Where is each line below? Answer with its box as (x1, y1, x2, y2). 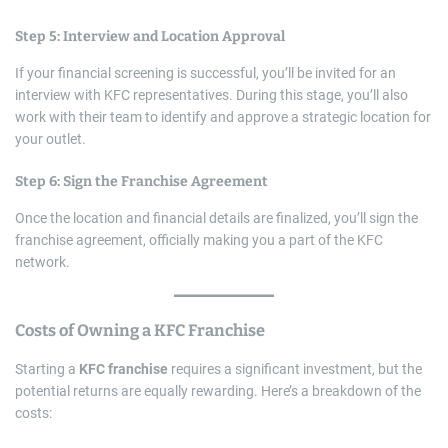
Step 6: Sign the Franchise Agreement (15, 173, 268, 191)
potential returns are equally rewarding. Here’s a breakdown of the (15, 383, 421, 400)
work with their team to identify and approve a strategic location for (15, 109, 431, 126)
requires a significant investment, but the (168, 361, 422, 378)
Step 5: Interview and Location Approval (15, 28, 285, 46)
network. (15, 254, 70, 271)
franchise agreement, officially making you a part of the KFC (15, 232, 383, 249)
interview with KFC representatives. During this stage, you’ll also (15, 87, 408, 104)
